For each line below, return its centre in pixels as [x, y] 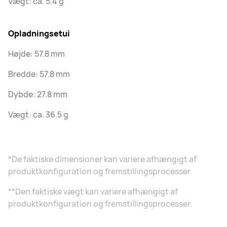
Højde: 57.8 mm [36, 53]
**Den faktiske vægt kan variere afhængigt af [93, 191]
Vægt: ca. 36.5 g [38, 114]
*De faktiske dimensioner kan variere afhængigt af [102, 159]
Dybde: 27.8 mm [38, 94]
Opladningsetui [39, 33]
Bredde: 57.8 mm [39, 74]
